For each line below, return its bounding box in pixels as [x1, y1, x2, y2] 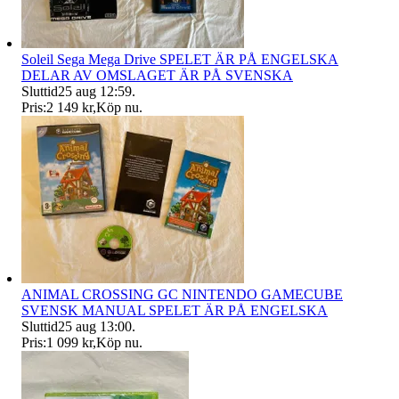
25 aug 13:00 [58, 318, 132, 334]
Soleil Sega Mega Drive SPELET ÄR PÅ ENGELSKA [21, 51, 338, 67]
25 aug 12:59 [58, 83, 132, 99]
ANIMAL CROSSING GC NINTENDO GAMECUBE [21, 286, 343, 302]
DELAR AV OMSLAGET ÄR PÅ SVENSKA [21, 67, 293, 83]
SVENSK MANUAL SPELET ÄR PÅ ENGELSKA [21, 302, 328, 318]
